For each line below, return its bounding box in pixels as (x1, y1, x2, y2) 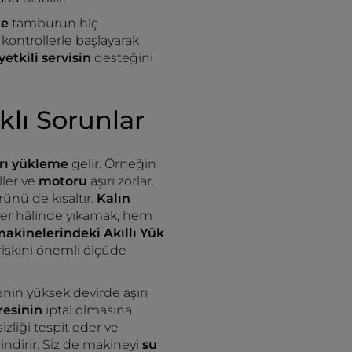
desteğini (94, 50, 153, 65)
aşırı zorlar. (90, 174, 154, 189)
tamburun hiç (12, 16, 98, 31)
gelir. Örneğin (68, 156, 156, 171)
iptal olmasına (42, 302, 132, 317)
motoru (38, 174, 90, 189)
